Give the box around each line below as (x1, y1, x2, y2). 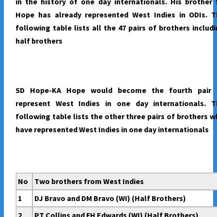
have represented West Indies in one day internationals (15, 124, 209, 134)
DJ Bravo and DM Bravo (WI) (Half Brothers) (34, 193, 186, 203)
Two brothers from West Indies (34, 176, 144, 186)
